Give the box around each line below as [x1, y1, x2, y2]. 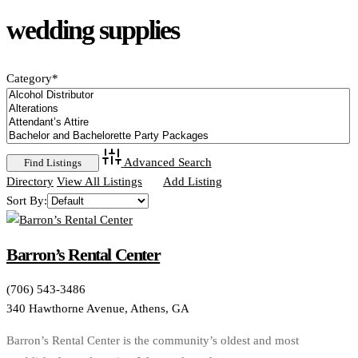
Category [6, 72, 52, 86]
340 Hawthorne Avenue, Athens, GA [6, 301, 189, 315]
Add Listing [162, 175, 222, 189]
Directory [6, 175, 54, 189]
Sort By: [6, 194, 47, 208]
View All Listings [57, 175, 142, 189]
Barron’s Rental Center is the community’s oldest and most [6, 333, 299, 347]
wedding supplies [6, 15, 179, 46]
